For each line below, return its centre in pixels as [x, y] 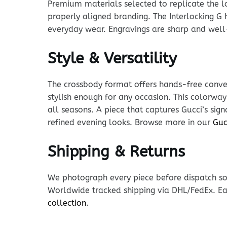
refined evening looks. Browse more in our [130, 122]
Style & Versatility [112, 58]
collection [67, 203]
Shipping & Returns [116, 151]
